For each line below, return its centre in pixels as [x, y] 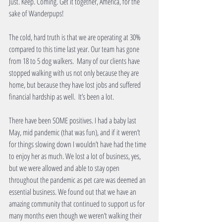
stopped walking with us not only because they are [75, 73]
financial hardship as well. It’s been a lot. [62, 97]
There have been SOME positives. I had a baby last [73, 121]
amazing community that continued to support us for [78, 204]
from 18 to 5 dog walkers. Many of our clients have [75, 61]
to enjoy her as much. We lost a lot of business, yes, [76, 156]
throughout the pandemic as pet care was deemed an [78, 180]
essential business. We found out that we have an [73, 192]
